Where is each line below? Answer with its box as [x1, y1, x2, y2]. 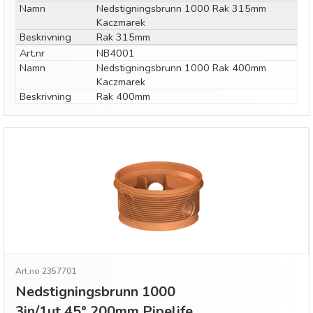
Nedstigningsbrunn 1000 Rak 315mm [96, 1, 266, 15]
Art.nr [20, 46, 45, 60]
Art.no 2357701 [15, 265, 76, 277]
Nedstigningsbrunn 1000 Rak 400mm [96, 61, 266, 75]
